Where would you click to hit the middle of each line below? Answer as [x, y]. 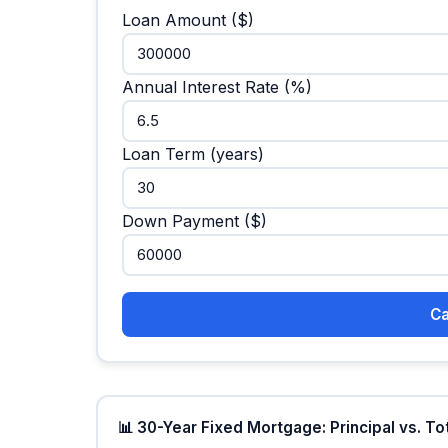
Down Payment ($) [194, 220]
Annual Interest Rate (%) [216, 87]
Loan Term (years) [192, 154]
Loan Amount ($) [187, 20]
